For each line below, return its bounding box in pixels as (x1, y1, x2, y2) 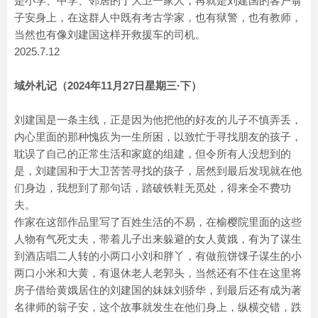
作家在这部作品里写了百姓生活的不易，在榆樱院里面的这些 (14, 216, 302, 228)
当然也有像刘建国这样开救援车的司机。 (14, 28, 206, 40)
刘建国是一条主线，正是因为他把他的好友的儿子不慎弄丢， (14, 114, 302, 126)
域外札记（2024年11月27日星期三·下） (14, 79, 202, 92)
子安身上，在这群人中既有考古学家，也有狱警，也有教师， (14, 11, 302, 23)
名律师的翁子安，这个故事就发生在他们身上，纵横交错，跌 (14, 301, 302, 313)
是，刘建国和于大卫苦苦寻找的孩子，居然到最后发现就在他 (14, 165, 302, 177)
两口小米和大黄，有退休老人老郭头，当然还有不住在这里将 (14, 267, 302, 279)
